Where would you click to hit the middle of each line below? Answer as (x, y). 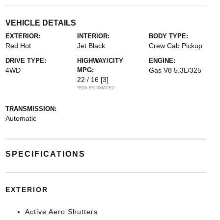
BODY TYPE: (169, 36)
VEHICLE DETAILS (41, 23)
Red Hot (18, 45)
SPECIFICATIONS (45, 154)
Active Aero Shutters (61, 211)
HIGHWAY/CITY (100, 60)
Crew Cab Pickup (176, 45)
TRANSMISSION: (31, 109)
